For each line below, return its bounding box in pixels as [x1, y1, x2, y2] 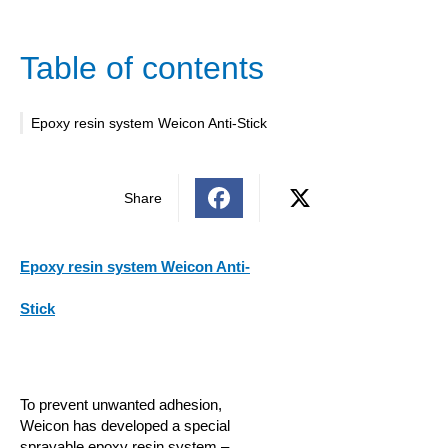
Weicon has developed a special [20, 417, 230, 434]
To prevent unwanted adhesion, [20, 396, 222, 413]
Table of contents [20, 49, 264, 86]
